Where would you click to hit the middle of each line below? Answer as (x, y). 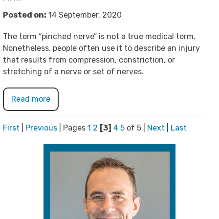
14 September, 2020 (84, 15)
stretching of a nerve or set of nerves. (73, 72)
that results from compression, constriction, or (89, 60)
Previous (41, 128)
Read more (31, 99)
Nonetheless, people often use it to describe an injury (101, 48)
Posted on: (25, 15)
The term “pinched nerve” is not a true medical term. (99, 36)
